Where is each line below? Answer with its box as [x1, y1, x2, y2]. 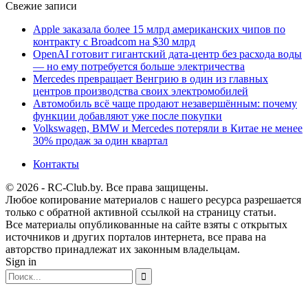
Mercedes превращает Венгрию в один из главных [33, 72, 268, 85]
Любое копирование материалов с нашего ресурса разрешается [5, 193, 301, 206]
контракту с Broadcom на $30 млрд [33, 35, 195, 47]
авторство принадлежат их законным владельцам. [5, 243, 240, 255]
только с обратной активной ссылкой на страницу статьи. [5, 206, 276, 218]
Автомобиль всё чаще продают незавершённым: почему [33, 97, 297, 109]
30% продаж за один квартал [33, 134, 168, 146]
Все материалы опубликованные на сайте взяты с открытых [5, 218, 287, 230]
